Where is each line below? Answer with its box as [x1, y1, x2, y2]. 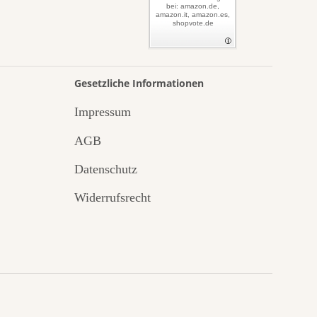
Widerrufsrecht [74, 190, 151, 205]
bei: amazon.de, [166, 1, 220, 10]
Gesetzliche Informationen [74, 76, 204, 90]
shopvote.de [172, 18, 214, 27]
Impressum [74, 105, 131, 120]
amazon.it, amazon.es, [156, 10, 231, 18]
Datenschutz [74, 161, 137, 176]
